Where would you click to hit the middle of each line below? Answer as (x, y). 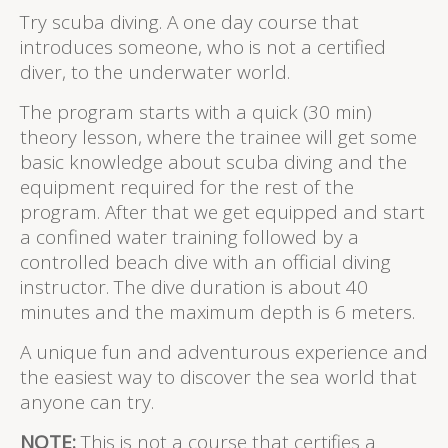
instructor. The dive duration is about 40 (194, 287)
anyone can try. (87, 402)
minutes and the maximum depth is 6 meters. (217, 312)
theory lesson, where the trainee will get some (218, 137)
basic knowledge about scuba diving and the (213, 162)
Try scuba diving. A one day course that (189, 22)
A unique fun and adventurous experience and (224, 352)
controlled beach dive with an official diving (205, 262)
